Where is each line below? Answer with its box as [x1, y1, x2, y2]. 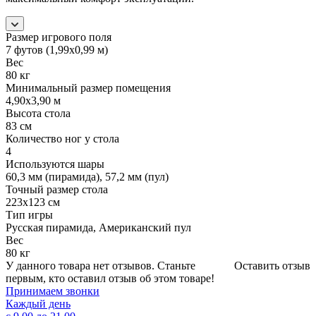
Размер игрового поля [6, 30, 111, 43]
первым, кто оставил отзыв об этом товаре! [6, 272, 214, 284]
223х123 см [6, 195, 60, 208]
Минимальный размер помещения [6, 81, 171, 94]
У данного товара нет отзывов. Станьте [6, 259, 195, 272]
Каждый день [6, 297, 71, 310]
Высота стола [6, 107, 71, 119]
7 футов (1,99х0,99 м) [6, 43, 108, 56]
